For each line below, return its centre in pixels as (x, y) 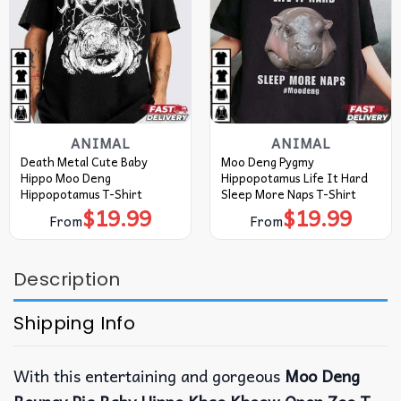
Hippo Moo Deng (65, 177)
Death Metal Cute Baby (84, 161)
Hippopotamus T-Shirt (81, 193)
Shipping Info (75, 323)
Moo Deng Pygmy (267, 161)
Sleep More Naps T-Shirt (288, 193)
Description (67, 279)
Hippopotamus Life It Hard (294, 177)
